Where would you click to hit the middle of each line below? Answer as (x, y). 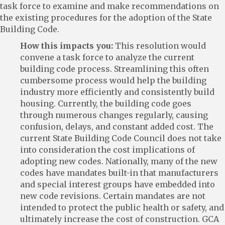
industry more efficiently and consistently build (117, 92)
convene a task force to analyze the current (107, 57)
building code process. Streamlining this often (115, 69)
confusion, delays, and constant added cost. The (117, 126)
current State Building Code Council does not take (121, 138)
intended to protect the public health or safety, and (122, 207)
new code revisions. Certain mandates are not (113, 196)
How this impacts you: (67, 45)
